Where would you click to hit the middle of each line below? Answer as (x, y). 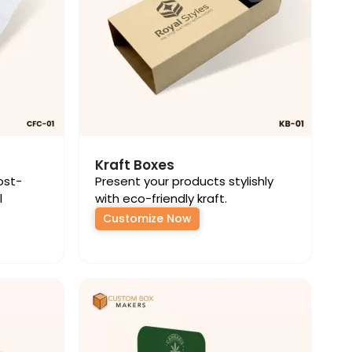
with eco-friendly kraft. (161, 198)
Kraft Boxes (135, 165)
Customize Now (147, 218)
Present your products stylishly (184, 181)
